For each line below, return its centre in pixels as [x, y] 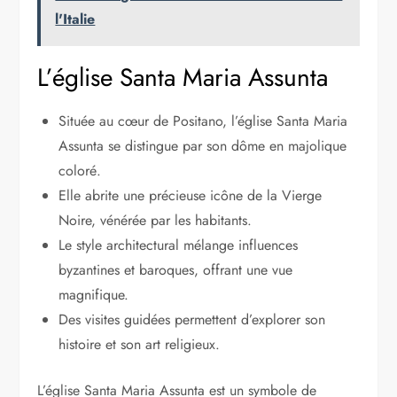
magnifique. [94, 294]
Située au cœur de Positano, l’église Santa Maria [203, 121]
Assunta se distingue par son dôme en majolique [203, 145]
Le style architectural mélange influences [179, 245]
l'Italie [75, 19]
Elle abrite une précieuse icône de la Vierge [191, 195]
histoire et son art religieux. [140, 344]
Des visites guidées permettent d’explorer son [192, 319]
